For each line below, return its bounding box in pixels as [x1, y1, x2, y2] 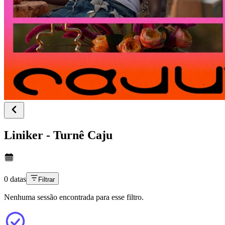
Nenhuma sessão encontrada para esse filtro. [4, 192, 144, 201]
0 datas [4, 174, 26, 183]
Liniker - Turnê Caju [4, 128, 113, 142]
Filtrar [38, 175, 55, 183]
